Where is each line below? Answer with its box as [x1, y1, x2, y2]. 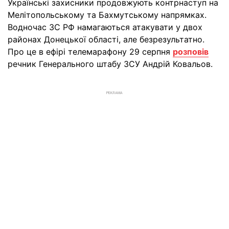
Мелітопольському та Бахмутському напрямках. [8, 10, 207, 20]
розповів [173, 47, 209, 57]
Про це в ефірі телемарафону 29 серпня [8, 47, 173, 57]
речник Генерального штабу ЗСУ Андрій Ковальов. [8, 59, 213, 69]
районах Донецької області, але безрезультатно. [8, 34, 204, 44]
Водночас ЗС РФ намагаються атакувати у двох [8, 22, 202, 32]
